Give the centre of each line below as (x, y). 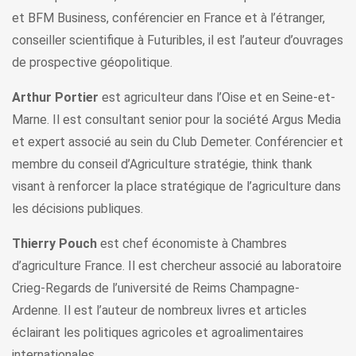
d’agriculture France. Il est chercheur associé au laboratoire (177, 266)
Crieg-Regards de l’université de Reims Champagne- (156, 288)
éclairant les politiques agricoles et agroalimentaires (158, 333)
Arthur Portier (55, 98)
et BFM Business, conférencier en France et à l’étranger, (168, 18)
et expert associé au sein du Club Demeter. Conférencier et (178, 142)
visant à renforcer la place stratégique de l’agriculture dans (176, 187)
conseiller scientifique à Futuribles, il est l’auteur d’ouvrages (178, 41)
